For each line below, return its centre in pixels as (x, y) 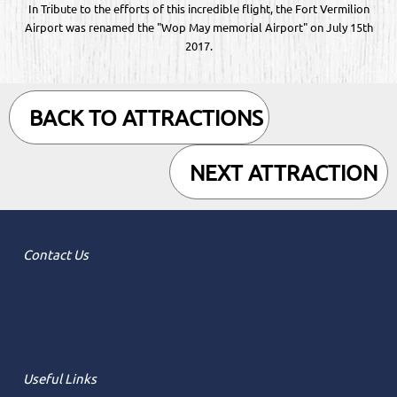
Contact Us (56, 255)
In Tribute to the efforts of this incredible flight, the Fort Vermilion (198, 8)
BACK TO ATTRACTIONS (146, 121)
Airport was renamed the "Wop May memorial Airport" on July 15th (198, 27)
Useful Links (60, 379)
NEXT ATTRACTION (284, 175)
